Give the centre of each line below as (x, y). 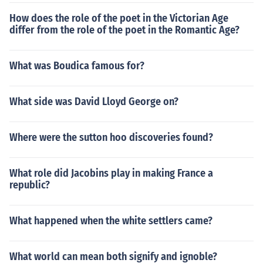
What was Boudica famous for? (77, 66)
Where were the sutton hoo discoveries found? (111, 137)
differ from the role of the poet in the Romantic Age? (124, 30)
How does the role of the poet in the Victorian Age (119, 18)
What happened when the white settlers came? (111, 221)
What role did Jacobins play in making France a (111, 173)
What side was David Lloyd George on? (94, 102)
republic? (30, 185)
